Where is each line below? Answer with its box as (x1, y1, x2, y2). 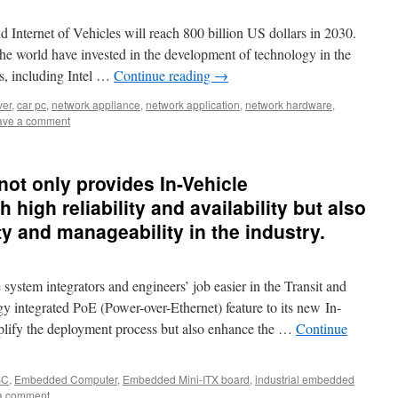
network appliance (52, 97, 140, 112)
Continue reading (114, 66, 214, 84)
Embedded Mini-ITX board (123, 371, 250, 386)
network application (146, 97, 240, 112)
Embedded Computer (14, 371, 117, 386)
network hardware (245, 97, 332, 112)
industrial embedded (255, 371, 354, 386)
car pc (17, 97, 46, 112)
